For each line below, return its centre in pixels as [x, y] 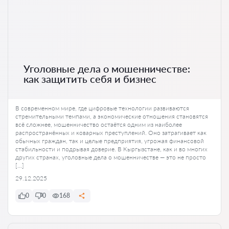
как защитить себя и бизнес [90, 78]
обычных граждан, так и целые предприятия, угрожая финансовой [110, 141]
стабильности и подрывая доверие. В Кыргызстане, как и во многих [111, 149]
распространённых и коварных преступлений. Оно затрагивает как [111, 132]
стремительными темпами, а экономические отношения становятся [112, 116]
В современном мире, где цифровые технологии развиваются [102, 108]
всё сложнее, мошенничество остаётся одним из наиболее [99, 124]
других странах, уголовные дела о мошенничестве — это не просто [111, 157]
